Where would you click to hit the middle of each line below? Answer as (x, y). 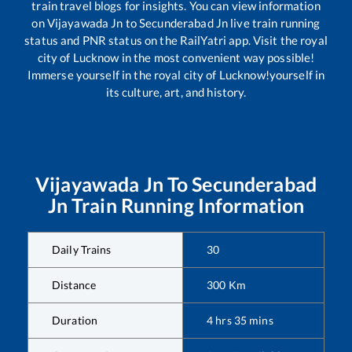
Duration (75, 321)
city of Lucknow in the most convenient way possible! (176, 58)
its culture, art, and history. (176, 92)
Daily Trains (82, 250)
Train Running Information (186, 205)
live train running (274, 23)
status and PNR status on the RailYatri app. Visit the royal (176, 40)
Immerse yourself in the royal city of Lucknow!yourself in (176, 75)
